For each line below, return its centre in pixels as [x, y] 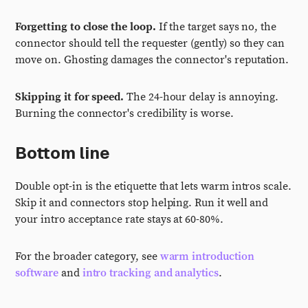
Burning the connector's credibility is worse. [124, 113]
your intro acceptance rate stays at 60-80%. [119, 219]
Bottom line [63, 153]
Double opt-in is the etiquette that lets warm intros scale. [153, 186]
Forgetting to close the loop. [86, 27]
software [37, 273]
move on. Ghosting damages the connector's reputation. [152, 60]
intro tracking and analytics [150, 273]
